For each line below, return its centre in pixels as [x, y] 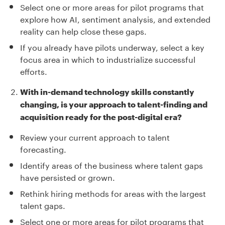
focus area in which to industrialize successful [108, 58]
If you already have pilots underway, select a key [112, 46]
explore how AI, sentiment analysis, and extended [115, 18]
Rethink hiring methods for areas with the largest [113, 192]
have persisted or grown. [68, 176]
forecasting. [43, 148]
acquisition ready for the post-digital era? [101, 116]
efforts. [34, 70]
